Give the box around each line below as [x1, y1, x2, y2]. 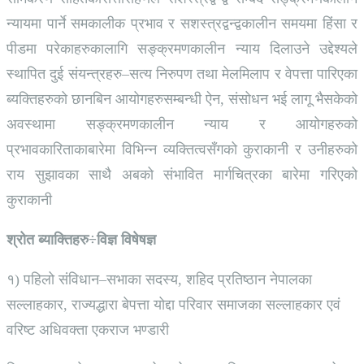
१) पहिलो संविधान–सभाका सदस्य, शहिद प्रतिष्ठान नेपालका [6, 271, 312, 288]
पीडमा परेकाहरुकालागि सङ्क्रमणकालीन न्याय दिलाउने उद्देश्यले [6, 41, 357, 57]
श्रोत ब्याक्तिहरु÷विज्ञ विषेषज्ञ [6, 232, 156, 248]
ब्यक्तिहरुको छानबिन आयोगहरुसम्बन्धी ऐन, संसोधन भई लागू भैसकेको [6, 91, 357, 107]
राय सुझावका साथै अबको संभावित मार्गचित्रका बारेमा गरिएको [6, 167, 357, 183]
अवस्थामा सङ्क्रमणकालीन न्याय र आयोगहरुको [6, 116, 357, 132]
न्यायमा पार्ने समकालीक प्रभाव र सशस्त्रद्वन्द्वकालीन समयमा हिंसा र [6, 15, 357, 32]
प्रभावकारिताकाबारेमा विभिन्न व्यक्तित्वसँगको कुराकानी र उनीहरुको [6, 141, 357, 158]
